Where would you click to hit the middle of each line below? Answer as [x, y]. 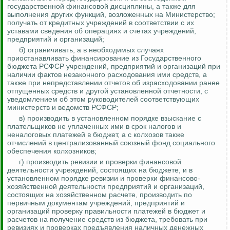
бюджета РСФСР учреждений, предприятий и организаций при [114, 66]
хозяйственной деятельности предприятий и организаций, [106, 187]
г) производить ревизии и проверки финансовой [100, 162]
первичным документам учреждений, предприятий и [96, 203]
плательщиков [31, 127]
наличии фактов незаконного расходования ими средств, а [107, 75]
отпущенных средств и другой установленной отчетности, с [108, 91]
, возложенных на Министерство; [160, 15]
